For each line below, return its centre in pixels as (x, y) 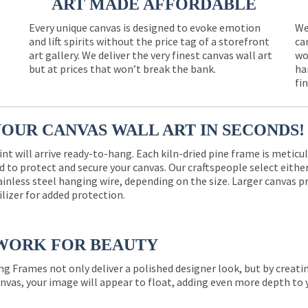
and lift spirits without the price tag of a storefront (149, 42)
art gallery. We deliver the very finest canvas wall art (150, 55)
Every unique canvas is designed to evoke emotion (144, 28)
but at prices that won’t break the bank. (122, 69)
